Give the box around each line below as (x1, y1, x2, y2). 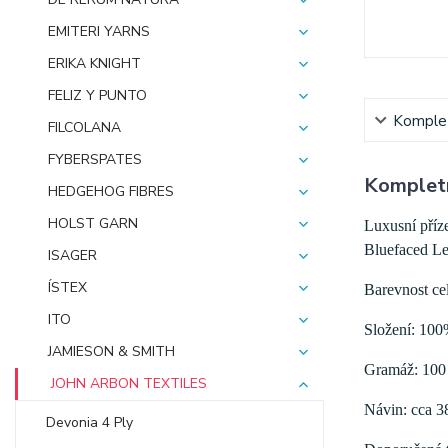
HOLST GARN (48, 214, 138, 233)
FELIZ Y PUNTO (48, 86, 147, 105)
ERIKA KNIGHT (48, 54, 141, 73)
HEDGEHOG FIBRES (48, 182, 174, 201)
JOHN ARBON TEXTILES (51, 374, 207, 393)
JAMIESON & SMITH (48, 342, 175, 361)
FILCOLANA (48, 118, 121, 137)
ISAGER (48, 246, 97, 265)
